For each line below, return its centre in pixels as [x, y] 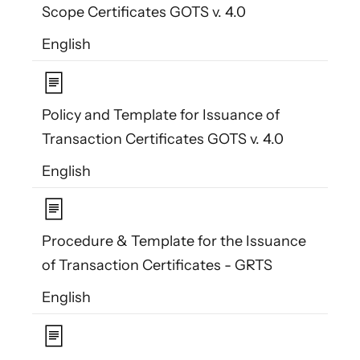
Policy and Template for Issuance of [161, 115]
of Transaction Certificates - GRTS [157, 266]
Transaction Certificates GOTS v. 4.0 [163, 139]
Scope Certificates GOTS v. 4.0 [144, 12]
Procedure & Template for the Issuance [174, 241]
